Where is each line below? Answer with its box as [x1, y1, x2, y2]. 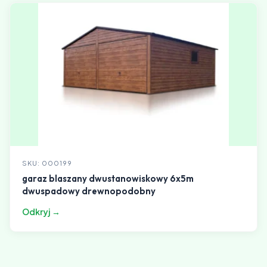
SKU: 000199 [22, 159, 72, 167]
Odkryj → [22, 206, 60, 217]
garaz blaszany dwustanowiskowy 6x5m [22, 173, 194, 184]
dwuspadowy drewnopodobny [22, 185, 156, 197]
